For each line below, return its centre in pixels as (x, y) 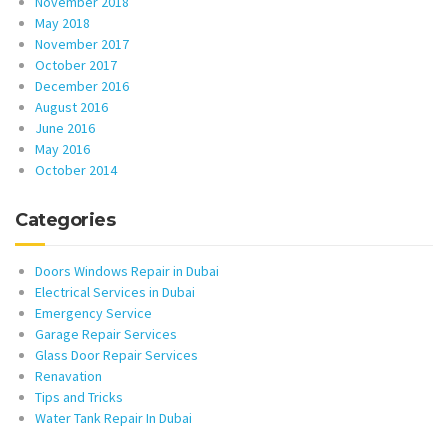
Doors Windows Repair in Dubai (127, 271)
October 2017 (76, 65)
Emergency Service (93, 313)
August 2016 (71, 107)
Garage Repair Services (106, 334)
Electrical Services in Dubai (115, 292)
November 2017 (82, 44)
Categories (65, 220)
